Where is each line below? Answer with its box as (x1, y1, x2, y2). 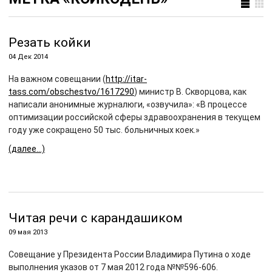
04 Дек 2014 (8, 53, 48, 61)
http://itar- (106, 74, 147, 84)
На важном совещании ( (8, 74, 106, 84)
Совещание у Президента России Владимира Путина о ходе (8, 250, 251, 259)
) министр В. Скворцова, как (134, 87, 246, 97)
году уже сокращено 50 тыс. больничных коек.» (8, 125, 200, 135)
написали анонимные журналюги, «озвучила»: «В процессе (8, 100, 247, 109)
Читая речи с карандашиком (8, 211, 183, 225)
